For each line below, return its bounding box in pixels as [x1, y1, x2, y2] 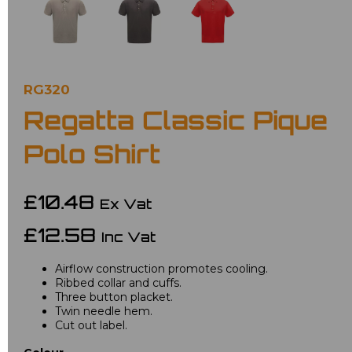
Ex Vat [100, 198, 152, 212]
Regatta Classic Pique [24, 110, 328, 136]
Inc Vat [101, 231, 156, 245]
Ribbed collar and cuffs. [55, 275, 181, 290]
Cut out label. [55, 317, 127, 332]
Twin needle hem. [55, 303, 152, 318]
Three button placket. [55, 289, 173, 304]
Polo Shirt [24, 144, 160, 170]
